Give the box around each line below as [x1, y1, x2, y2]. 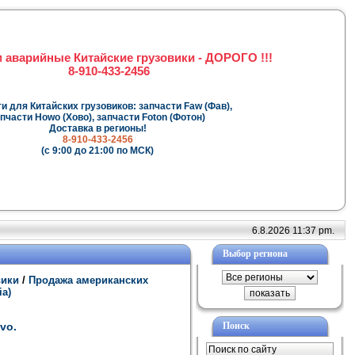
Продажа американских [25, 274, 148, 286]
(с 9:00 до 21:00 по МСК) [41, 145, 154, 157]
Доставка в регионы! [48, 123, 147, 135]
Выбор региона [222, 248, 288, 259]
